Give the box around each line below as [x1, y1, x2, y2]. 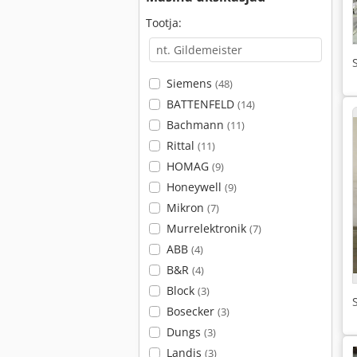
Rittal [166, 138, 198, 153]
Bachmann [166, 117, 227, 132]
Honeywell [166, 179, 225, 194]
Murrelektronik [166, 221, 249, 236]
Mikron [166, 200, 207, 215]
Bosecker [166, 304, 218, 319]
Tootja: [146, 15, 182, 30]
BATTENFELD [166, 96, 237, 112]
